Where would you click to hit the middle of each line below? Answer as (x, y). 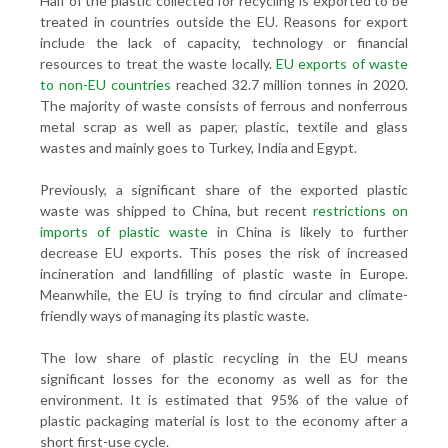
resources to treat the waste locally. (158, 63)
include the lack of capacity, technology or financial (224, 42)
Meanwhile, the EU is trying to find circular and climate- (224, 294)
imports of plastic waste (124, 231)
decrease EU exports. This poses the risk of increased (224, 252)
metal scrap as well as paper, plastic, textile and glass (224, 126)
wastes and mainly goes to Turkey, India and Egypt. (198, 147)
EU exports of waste (342, 63)
